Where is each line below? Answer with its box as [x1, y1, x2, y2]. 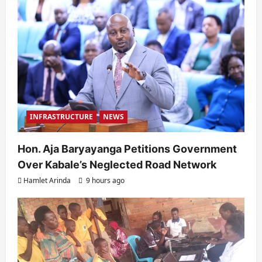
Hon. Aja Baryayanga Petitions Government [18, 142, 237, 155]
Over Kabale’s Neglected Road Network [18, 158, 216, 171]
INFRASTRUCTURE [30, 111, 93, 122]
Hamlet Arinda [23, 175, 71, 185]
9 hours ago [84, 175, 125, 185]
